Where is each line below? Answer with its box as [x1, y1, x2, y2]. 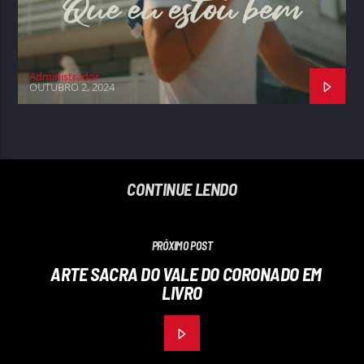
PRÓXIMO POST [151, 238, 213, 253]
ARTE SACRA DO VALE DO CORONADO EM [50, 262, 322, 284]
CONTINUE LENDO [127, 178, 237, 199]
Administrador [29, 68, 100, 84]
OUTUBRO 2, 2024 [29, 80, 115, 95]
